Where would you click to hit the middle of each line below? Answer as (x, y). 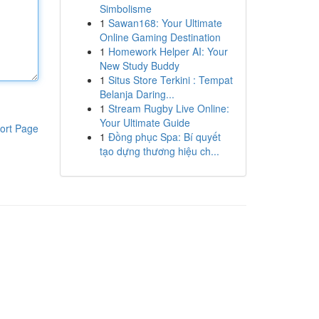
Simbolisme (125, 9)
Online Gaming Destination (160, 37)
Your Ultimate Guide (145, 122)
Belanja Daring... (137, 94)
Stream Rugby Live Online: (168, 108)
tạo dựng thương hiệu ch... (159, 151)
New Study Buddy (139, 66)
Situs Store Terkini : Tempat (170, 80)
